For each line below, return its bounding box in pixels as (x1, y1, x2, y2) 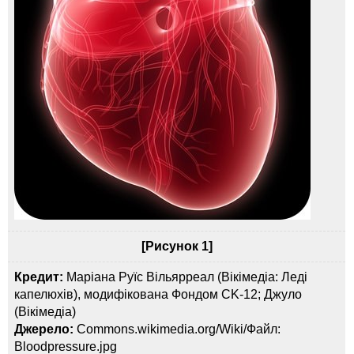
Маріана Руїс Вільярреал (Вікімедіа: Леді (63, 270, 308, 284)
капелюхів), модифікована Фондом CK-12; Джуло (14, 288, 303, 302)
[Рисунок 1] (141, 239, 213, 254)
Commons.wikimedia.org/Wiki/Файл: (73, 322, 281, 337)
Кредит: (14, 270, 64, 284)
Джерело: (14, 322, 74, 337)
